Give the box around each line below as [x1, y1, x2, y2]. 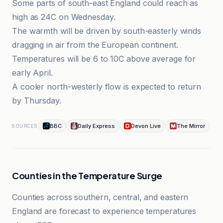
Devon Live [130, 122, 161, 129]
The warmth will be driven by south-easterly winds [12, 26, 202, 36]
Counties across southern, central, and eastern [12, 192, 189, 202]
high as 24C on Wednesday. [12, 12, 115, 22]
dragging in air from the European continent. [12, 40, 178, 50]
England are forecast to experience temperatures [12, 206, 197, 216]
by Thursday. [12, 96, 61, 106]
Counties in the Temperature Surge [12, 170, 163, 181]
